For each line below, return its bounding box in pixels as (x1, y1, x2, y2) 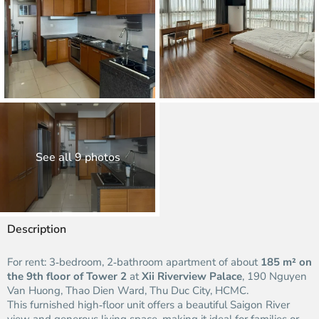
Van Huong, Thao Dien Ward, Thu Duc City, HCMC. (7, 283, 249, 298)
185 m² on (261, 255, 312, 269)
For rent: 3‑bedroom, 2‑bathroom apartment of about (7, 255, 261, 269)
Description (7, 221, 66, 237)
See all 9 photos (35, 150, 120, 165)
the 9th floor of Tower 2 (7, 269, 127, 283)
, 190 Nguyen (242, 269, 307, 283)
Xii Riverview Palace (142, 269, 242, 283)
